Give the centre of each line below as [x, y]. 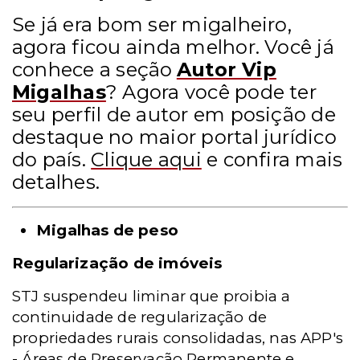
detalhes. [56, 182]
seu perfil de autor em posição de [174, 114]
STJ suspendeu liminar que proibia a [151, 296]
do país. [52, 159]
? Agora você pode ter [211, 92]
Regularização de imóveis [117, 263]
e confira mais [272, 159]
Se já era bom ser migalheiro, [152, 24]
